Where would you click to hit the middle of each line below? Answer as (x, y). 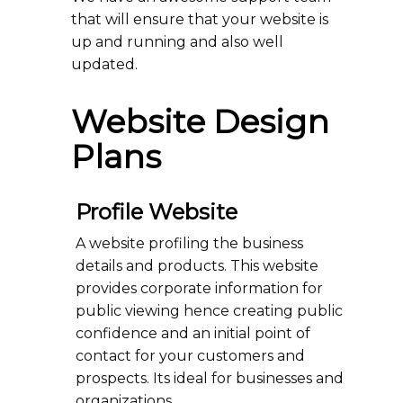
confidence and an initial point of (193, 333)
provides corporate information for (199, 288)
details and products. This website (197, 266)
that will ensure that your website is (200, 19)
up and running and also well (177, 42)
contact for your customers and (190, 356)
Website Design (200, 121)
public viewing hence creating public (209, 311)
